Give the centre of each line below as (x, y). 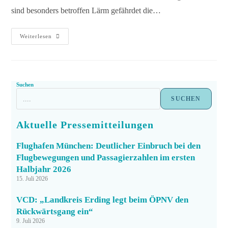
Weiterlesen (36, 36)
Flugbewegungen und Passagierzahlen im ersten (106, 158)
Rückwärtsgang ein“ (55, 211)
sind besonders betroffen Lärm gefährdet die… (86, 10)
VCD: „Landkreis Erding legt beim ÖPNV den (103, 200)
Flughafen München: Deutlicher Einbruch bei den (109, 146)
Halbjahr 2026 (44, 169)
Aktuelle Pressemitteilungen (85, 125)
